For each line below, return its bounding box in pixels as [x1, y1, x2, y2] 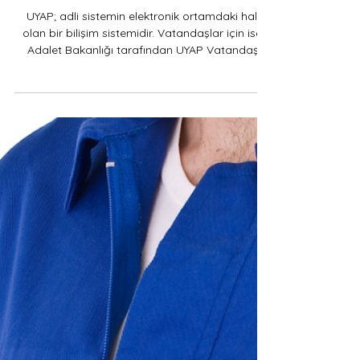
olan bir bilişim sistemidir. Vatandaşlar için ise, [22, 67, 157, 82]
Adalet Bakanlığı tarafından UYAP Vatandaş [27, 84, 259, 99]
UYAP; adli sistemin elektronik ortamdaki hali [27, 51, 260, 65]
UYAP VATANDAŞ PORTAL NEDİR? [24, 22, 262, 41]
